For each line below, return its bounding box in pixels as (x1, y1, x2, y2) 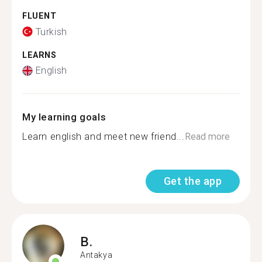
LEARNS (22, 50, 57, 60)
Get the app (163, 175, 222, 187)
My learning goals (22, 111, 106, 123)
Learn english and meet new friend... (22, 131, 185, 142)
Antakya (80, 250, 113, 260)
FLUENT (22, 11, 57, 21)
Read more (184, 131, 230, 142)
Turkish (35, 26, 67, 37)
